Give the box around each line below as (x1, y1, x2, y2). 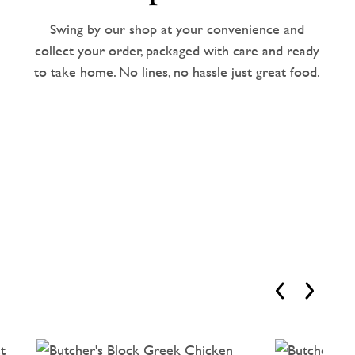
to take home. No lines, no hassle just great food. (34, 60, 321, 82)
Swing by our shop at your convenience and (50, 17, 305, 40)
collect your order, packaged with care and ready (35, 39, 320, 61)
